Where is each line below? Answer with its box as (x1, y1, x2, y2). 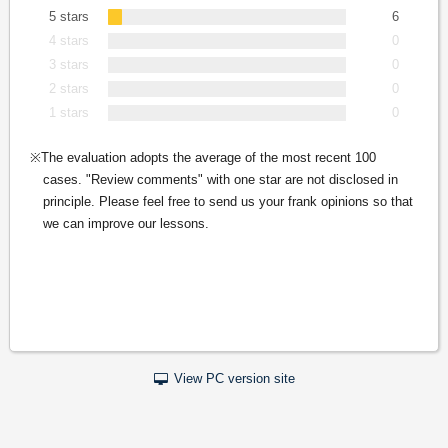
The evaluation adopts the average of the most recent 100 (40, 149, 376, 165)
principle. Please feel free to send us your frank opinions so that (42, 193, 413, 209)
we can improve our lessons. (42, 215, 209, 231)
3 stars (49, 56, 89, 72)
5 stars (49, 8, 89, 24)
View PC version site (174, 370, 296, 386)
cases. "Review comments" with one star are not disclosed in (42, 171, 398, 187)
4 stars (49, 32, 89, 48)
